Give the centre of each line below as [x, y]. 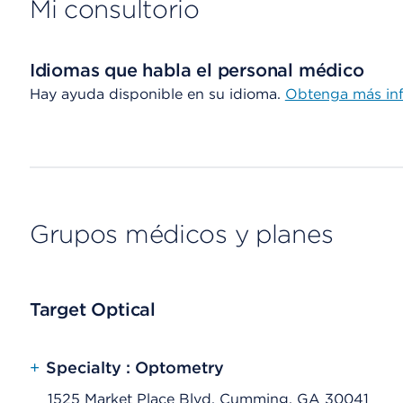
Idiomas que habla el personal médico [197, 70]
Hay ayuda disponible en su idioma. [157, 94]
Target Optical [92, 309]
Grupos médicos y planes [181, 234]
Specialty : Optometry [134, 367]
